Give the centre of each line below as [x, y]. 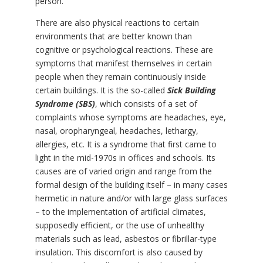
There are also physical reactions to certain [117, 23]
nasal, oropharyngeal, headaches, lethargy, [117, 131]
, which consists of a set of [146, 104]
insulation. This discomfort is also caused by [119, 252]
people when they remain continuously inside [120, 77]
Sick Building [191, 90]
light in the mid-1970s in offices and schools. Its [125, 158]
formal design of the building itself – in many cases [131, 185]
